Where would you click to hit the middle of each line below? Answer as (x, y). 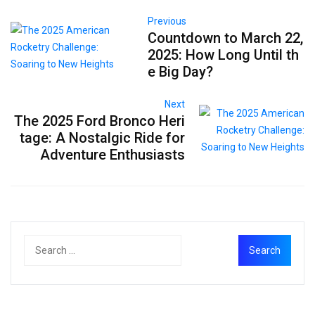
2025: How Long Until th (223, 54)
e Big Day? (180, 71)
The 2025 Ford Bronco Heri (99, 121)
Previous (167, 21)
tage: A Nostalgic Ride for (102, 137)
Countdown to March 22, (225, 38)
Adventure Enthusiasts (112, 154)
